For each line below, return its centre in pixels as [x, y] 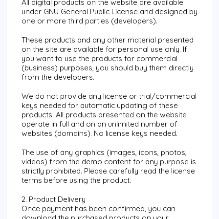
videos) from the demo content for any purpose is [109, 162]
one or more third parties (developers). [89, 21]
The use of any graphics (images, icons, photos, [104, 152]
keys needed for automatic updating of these [100, 105]
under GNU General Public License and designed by [109, 11]
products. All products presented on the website [104, 115]
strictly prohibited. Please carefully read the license [108, 171]
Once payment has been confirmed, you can [99, 208]
